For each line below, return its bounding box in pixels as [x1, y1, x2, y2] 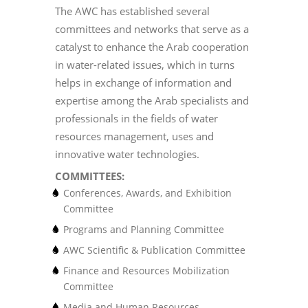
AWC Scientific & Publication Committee [63, 243, 245, 257]
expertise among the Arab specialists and [55, 93, 249, 108]
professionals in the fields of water [55, 111, 218, 126]
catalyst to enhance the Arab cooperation [55, 40, 249, 54]
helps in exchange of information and [55, 76, 232, 90]
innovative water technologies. [55, 147, 199, 162]
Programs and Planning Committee [63, 223, 224, 236]
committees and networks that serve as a [55, 22, 249, 36]
